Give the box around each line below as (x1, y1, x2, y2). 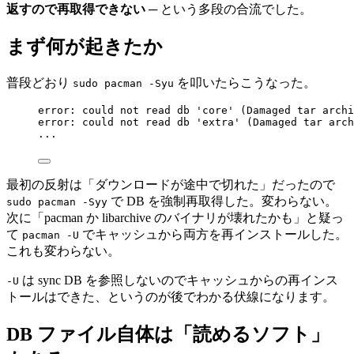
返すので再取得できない (6, 2, 145, 16)
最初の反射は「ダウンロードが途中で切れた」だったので (6, 177, 335, 191)
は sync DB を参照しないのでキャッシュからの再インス (19, 273, 338, 287)
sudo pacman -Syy (6, 195, 107, 208)
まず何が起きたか (6, 36, 163, 57)
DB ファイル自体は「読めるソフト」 (6, 323, 330, 345)
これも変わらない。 (6, 243, 120, 258)
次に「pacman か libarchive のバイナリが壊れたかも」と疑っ (6, 210, 344, 224)
